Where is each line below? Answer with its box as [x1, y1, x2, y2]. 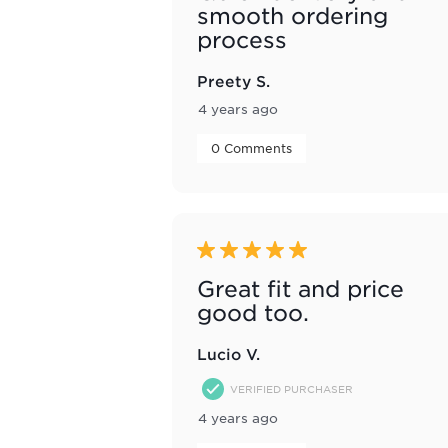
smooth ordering [197, 3, 388, 29]
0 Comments [211, 140, 296, 157]
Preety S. [197, 71, 270, 91]
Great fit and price [197, 276, 404, 302]
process [197, 27, 287, 53]
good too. [197, 300, 309, 326]
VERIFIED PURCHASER [230, 381, 353, 395]
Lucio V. [197, 344, 260, 364]
